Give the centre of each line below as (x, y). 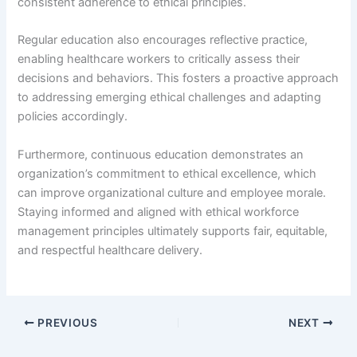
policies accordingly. (73, 117)
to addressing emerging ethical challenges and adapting (170, 98)
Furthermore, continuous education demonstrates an (161, 154)
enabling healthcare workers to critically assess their (159, 59)
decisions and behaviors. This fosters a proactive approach (178, 78)
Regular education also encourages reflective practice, (163, 40)
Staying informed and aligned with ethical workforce (159, 212)
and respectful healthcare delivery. (110, 250)
